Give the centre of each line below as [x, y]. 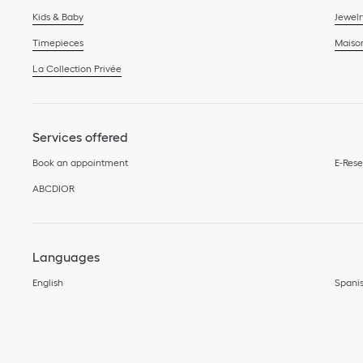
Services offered [80, 137]
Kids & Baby [58, 16]
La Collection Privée [77, 68]
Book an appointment [80, 162]
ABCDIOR [53, 188]
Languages [66, 256]
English [48, 282]
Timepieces [58, 42]
